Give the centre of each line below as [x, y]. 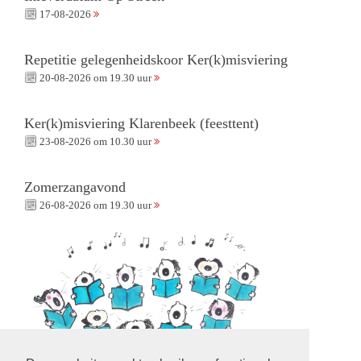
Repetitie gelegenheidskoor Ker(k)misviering [156, 60]
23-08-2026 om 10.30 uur [95, 142]
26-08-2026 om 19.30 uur [95, 205]
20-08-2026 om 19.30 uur [95, 78]
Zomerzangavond [75, 187]
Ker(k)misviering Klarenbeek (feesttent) [141, 124]
